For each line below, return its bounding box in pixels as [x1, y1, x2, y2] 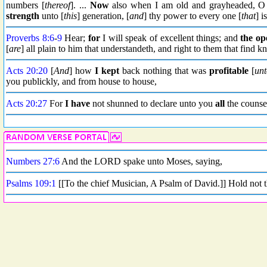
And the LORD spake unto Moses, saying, [60, 156, 222, 166]
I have [65, 98, 90, 108]
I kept [95, 66, 119, 76]
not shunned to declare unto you [90, 98, 215, 108]
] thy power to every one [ [144, 11, 241, 21]
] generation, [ [77, 11, 129, 21]
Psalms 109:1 [6, 178, 56, 188]
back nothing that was [119, 66, 209, 76]
